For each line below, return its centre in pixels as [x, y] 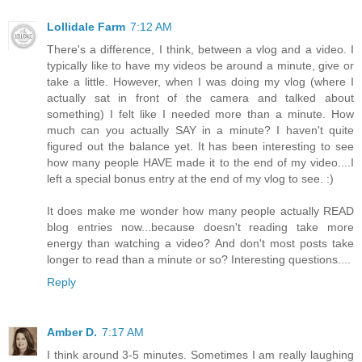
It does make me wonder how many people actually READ [200, 210]
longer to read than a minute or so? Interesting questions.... [199, 259]
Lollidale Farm [86, 26]
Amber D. [72, 332]
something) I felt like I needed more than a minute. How [200, 114]
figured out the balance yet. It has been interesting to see [200, 146]
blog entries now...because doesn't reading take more [200, 227]
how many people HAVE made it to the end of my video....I [200, 162]
